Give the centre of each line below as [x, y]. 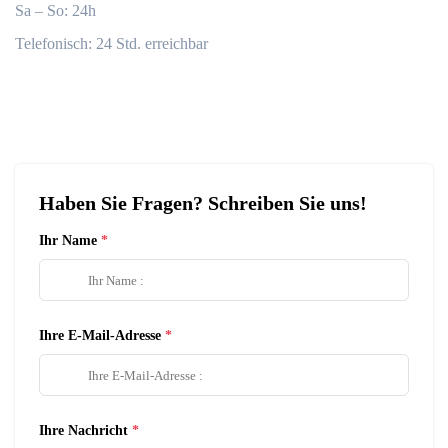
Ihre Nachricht [83, 430]
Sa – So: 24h [55, 10]
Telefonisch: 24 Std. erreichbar [111, 43]
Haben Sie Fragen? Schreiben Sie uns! [203, 203]
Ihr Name [68, 240]
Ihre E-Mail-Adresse [100, 335]
